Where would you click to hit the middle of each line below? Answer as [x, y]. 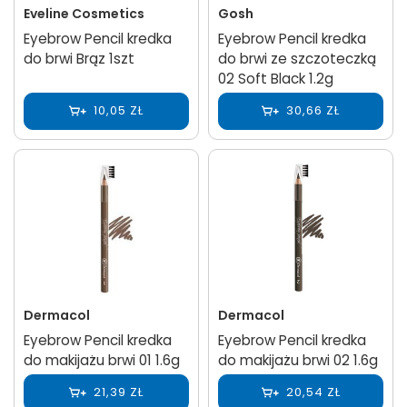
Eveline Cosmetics [84, 13]
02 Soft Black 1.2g [276, 78]
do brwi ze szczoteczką [297, 58]
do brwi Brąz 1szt [79, 58]
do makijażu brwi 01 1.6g [102, 360]
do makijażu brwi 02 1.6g [298, 360]
